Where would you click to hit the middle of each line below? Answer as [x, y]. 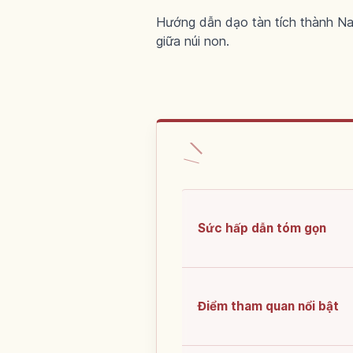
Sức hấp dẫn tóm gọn [262, 229]
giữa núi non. [193, 41]
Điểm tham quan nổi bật [268, 307]
